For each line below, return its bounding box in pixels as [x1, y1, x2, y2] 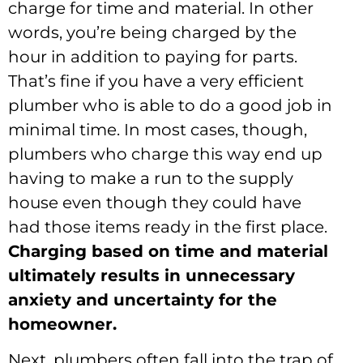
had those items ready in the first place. [8, 216, 327, 237]
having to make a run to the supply [8, 168, 293, 188]
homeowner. [8, 314, 117, 334]
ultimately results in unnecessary [8, 265, 295, 285]
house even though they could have [8, 192, 301, 212]
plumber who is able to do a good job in [8, 95, 332, 115]
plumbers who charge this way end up [8, 143, 322, 164]
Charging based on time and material [8, 241, 328, 261]
